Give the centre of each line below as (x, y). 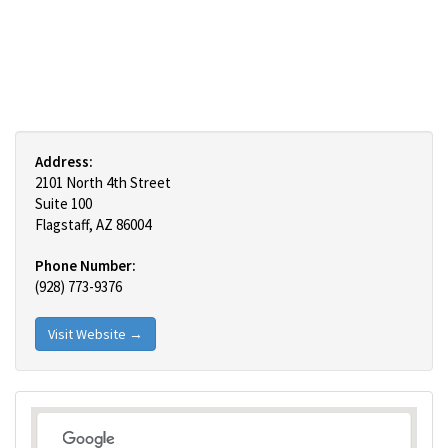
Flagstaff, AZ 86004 (93, 224)
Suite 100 (63, 203)
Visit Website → (95, 334)
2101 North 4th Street (103, 182)
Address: (64, 161)
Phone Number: (85, 265)
